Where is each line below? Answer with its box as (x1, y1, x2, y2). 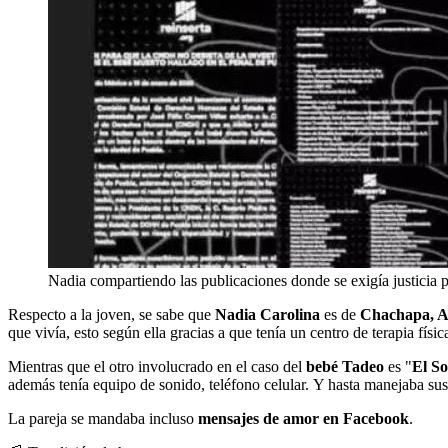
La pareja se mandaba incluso (8, 409, 198, 427)
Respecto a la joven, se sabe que (8, 305, 215, 323)
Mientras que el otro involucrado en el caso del (8, 357, 306, 375)
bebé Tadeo (306, 357, 384, 375)
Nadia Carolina (215, 305, 320, 323)
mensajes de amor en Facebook (198, 409, 409, 427)
